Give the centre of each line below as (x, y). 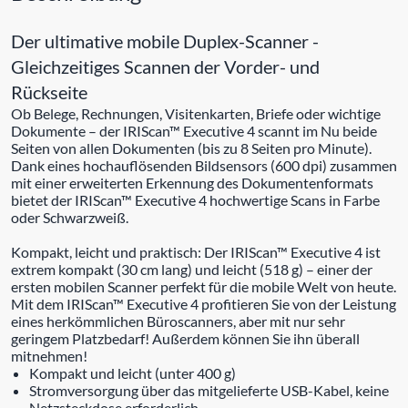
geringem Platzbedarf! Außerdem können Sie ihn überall (185, 338)
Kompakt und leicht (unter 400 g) (133, 372)
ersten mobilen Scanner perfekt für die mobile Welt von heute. (204, 286)
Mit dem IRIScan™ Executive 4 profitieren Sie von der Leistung (204, 303)
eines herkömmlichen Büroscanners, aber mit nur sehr (178, 321)
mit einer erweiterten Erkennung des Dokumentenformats (192, 182)
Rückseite (49, 92)
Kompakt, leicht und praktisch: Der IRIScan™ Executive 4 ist (196, 251)
